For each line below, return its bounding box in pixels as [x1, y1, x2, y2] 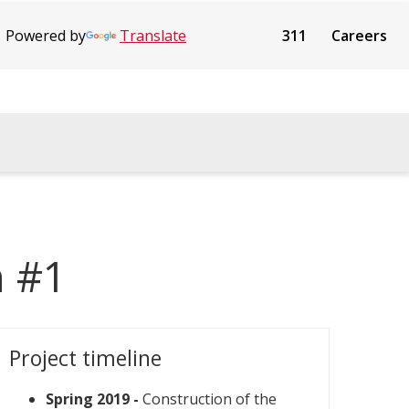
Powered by [5, 26, 86, 46]
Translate [120, 26, 186, 46]
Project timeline [9, 343, 162, 372]
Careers [331, 26, 387, 46]
